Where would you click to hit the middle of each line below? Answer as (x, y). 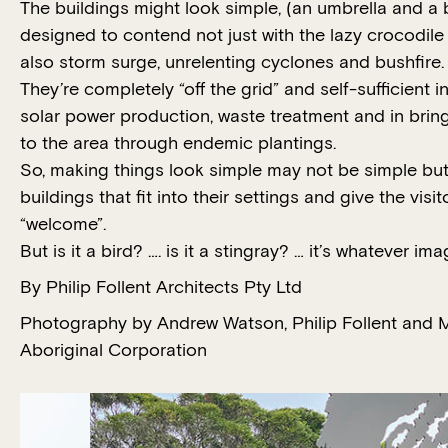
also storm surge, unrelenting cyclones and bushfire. (232, 62)
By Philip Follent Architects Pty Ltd (161, 287)
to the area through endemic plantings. (178, 143)
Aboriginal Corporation (113, 350)
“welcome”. (63, 224)
